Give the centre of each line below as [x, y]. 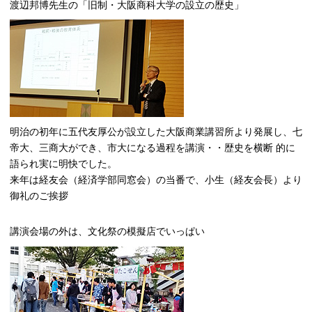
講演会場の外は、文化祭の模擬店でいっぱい [107, 232]
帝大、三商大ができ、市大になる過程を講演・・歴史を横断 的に [153, 148]
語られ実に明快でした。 [63, 164]
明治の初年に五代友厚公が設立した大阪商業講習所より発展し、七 [156, 132]
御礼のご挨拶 [39, 196]
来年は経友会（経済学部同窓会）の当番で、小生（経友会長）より [156, 180]
